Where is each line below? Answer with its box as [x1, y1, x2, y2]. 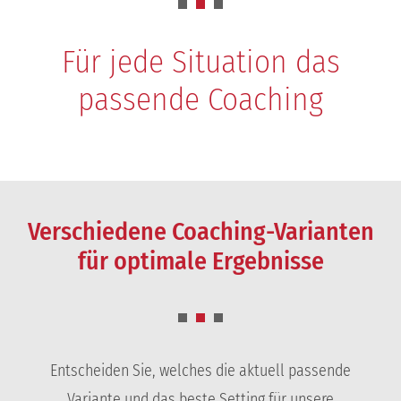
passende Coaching [78, 81, 323, 119]
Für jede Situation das [61, 43, 340, 81]
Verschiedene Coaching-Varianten [27, 217, 374, 247]
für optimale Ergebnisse [77, 246, 324, 277]
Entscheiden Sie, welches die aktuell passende [50, 360, 351, 380]
